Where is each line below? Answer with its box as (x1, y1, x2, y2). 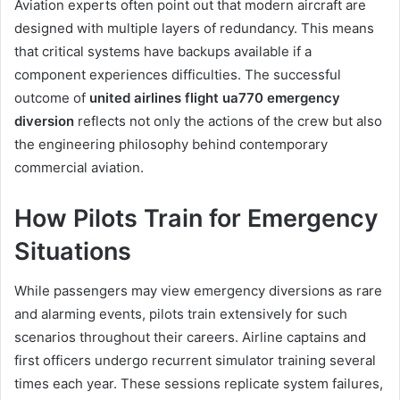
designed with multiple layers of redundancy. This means (14, 19, 374, 37)
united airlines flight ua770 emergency (89, 88, 340, 106)
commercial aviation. (14, 158, 144, 176)
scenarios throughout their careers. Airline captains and (14, 329, 366, 346)
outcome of (14, 88, 89, 106)
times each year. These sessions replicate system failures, (14, 375, 383, 393)
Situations (14, 236, 131, 266)
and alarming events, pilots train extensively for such (14, 305, 347, 323)
